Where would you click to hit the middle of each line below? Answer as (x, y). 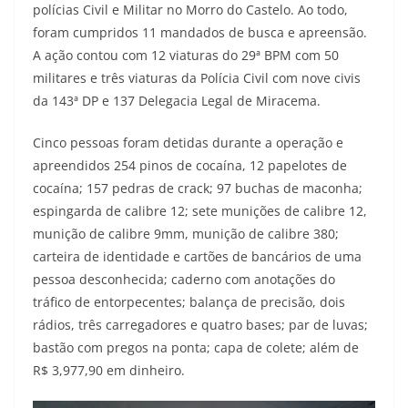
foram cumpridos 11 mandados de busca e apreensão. (200, 32)
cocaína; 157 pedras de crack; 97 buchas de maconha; (198, 188)
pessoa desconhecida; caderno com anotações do (184, 279)
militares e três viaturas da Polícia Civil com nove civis (197, 77)
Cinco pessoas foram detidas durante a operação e (188, 142)
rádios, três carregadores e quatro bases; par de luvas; (200, 324)
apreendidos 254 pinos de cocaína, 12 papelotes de (190, 165)
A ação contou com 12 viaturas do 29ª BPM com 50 (186, 55)
